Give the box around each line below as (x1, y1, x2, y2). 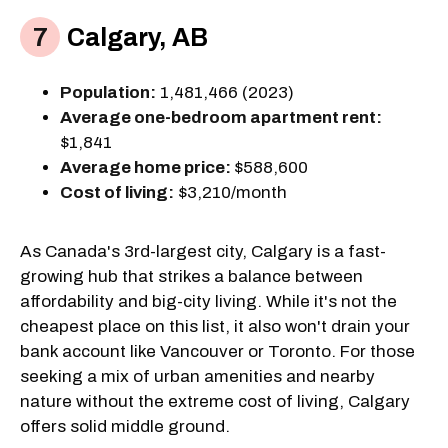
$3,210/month (174, 182, 287, 202)
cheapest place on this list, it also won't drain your (20, 316, 410, 336)
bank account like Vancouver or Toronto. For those (20, 341, 415, 361)
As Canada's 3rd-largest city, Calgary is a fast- (20, 241, 386, 261)
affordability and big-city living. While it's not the (20, 291, 397, 311)
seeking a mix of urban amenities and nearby (20, 366, 375, 386)
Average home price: (60, 157, 234, 177)
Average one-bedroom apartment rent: (60, 107, 382, 127)
